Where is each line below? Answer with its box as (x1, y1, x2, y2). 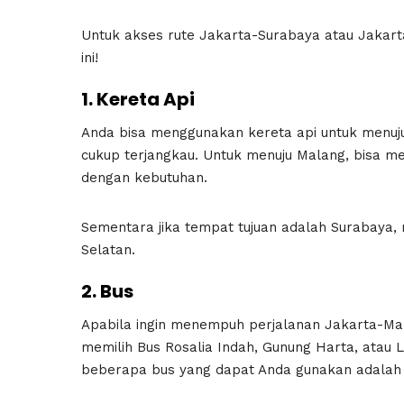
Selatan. (81, 241, 135, 258)
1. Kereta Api (81, 87, 195, 113)
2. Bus (81, 279, 133, 305)
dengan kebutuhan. (81, 169, 207, 186)
